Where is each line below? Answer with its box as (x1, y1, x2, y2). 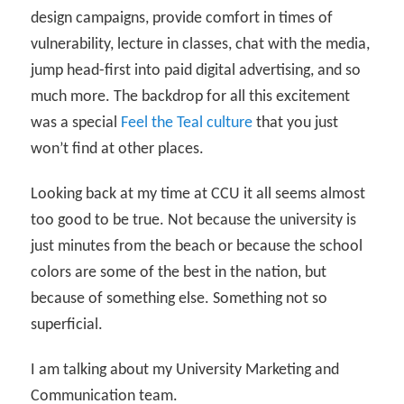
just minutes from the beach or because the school (31, 238, 363, 256)
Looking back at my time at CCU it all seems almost (31, 186, 366, 204)
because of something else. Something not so (31, 290, 328, 308)
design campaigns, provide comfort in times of (31, 9, 334, 27)
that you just (252, 114, 339, 132)
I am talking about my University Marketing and (31, 362, 340, 380)
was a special (31, 114, 122, 132)
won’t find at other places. (31, 140, 205, 158)
